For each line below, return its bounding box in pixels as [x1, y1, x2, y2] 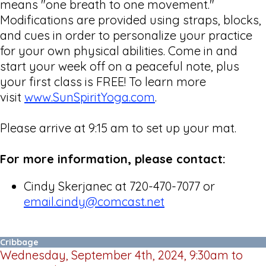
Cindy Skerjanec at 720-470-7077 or [24, 178, 215, 194]
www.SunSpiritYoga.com [24, 89, 155, 104]
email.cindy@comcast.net [24, 194, 164, 209]
